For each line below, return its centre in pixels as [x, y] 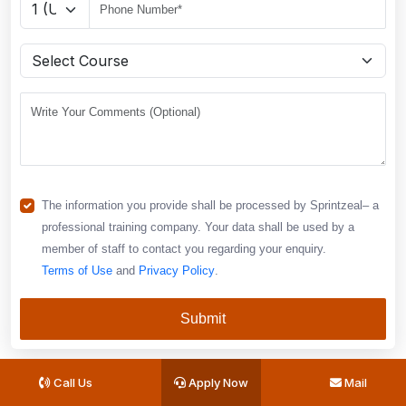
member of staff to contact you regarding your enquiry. [184, 248]
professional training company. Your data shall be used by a [198, 227]
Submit [203, 318]
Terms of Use [77, 270]
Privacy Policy [177, 270]
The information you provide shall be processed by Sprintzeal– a [210, 205]
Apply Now [217, 382]
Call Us [72, 382]
